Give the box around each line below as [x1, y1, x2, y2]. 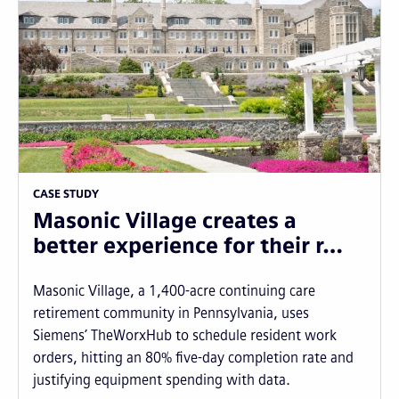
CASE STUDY [33, 188, 99, 201]
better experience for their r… [33, 232, 343, 259]
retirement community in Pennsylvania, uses [33, 305, 309, 322]
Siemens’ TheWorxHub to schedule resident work [33, 327, 337, 345]
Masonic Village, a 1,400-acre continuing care [33, 282, 315, 300]
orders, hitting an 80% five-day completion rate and [33, 349, 354, 367]
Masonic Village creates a [33, 208, 297, 234]
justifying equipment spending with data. [33, 371, 290, 389]
